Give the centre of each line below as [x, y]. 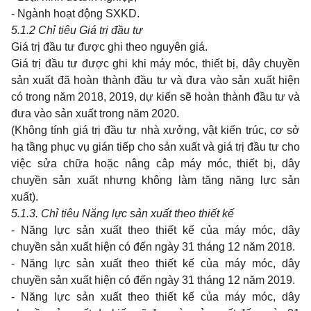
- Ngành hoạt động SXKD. [75, 14]
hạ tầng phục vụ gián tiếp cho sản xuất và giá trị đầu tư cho [155, 147]
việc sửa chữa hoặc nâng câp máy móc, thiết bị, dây [155, 163]
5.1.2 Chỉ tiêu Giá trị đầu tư [77, 30]
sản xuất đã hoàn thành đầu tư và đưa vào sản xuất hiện [155, 80]
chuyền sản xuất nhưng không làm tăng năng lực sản [155, 180]
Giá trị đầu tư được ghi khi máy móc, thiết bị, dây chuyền [155, 64]
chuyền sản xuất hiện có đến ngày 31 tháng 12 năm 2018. [153, 247]
